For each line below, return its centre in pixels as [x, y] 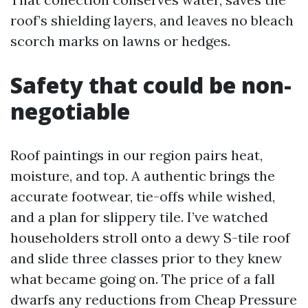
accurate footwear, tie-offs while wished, [143, 196]
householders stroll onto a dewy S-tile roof [150, 238]
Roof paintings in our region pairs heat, [136, 155]
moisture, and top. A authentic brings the [143, 176]
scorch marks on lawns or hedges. [120, 41]
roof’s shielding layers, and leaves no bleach [152, 20]
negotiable [70, 111]
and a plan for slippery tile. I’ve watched [139, 217]
